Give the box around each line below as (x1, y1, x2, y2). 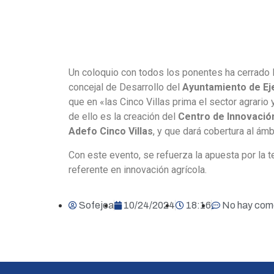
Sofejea (79, 199, 114, 210)
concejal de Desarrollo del (68, 81, 182, 94)
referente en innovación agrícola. (68, 163, 207, 176)
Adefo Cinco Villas (68, 125, 153, 138)
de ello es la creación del (68, 111, 178, 123)
